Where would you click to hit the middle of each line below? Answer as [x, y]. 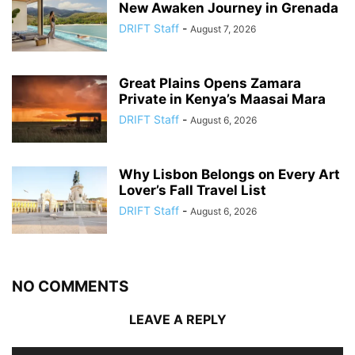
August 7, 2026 [223, 29]
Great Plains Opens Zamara [210, 83]
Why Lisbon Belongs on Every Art [229, 174]
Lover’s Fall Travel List [193, 190]
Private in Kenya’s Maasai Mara [222, 99]
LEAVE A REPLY [177, 319]
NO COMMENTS [70, 286]
